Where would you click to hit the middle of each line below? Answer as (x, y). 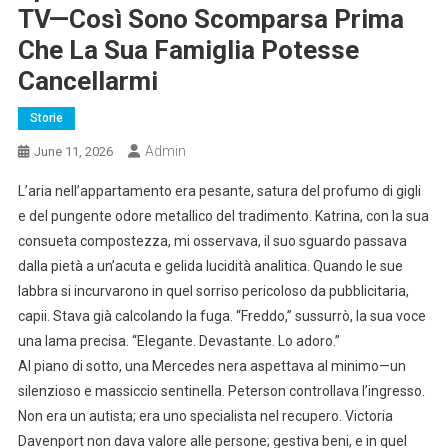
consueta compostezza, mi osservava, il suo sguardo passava (212, 240)
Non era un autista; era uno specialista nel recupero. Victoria (205, 415)
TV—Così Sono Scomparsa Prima (210, 18)
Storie (46, 117)
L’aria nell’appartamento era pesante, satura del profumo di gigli (219, 190)
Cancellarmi (87, 80)
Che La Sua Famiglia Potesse (188, 49)
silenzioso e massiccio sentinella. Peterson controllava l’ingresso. (221, 390)
